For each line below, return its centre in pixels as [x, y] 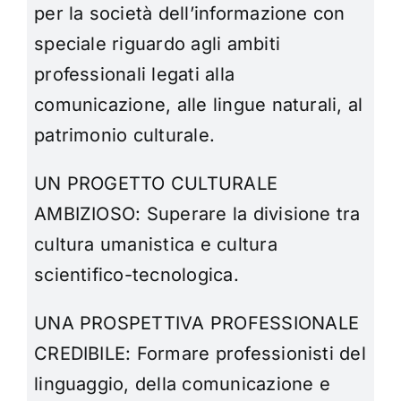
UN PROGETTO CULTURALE [156, 184]
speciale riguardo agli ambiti [158, 44]
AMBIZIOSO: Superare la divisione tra [197, 214]
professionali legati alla [135, 75]
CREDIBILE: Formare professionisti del [200, 354]
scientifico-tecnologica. [137, 275]
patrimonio [84, 136]
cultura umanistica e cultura [156, 245]
